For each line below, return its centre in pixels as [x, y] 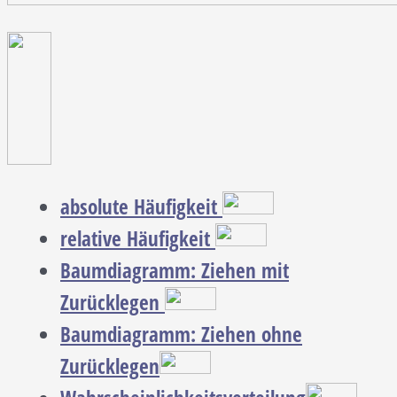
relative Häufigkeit [138, 239]
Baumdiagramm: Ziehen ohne [181, 335]
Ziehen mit [245, 271]
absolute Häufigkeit [141, 207]
